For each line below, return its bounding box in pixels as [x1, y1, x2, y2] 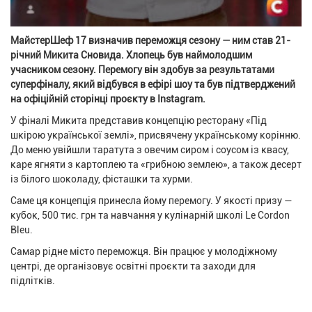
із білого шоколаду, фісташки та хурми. [10, 173, 193, 185]
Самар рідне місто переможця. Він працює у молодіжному [10, 245, 277, 257]
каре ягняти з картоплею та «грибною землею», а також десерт [10, 158, 302, 170]
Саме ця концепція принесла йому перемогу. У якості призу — [10, 194, 292, 206]
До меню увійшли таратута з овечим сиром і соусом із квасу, [10, 143, 289, 155]
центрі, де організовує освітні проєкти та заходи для [10, 260, 256, 272]
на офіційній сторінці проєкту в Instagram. [10, 93, 205, 104]
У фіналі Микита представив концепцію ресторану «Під [10, 114, 267, 126]
